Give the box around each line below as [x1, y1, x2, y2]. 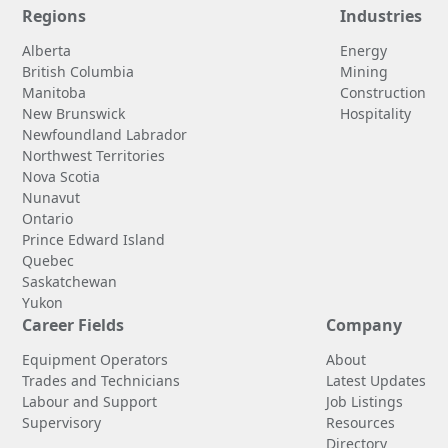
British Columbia [22, 61, 135, 81]
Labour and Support [22, 391, 158, 411]
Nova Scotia [22, 166, 101, 186]
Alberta [22, 40, 72, 60]
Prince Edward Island [22, 229, 166, 249]
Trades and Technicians [22, 370, 181, 390]
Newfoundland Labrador [22, 124, 188, 144]
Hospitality [339, 103, 411, 123]
